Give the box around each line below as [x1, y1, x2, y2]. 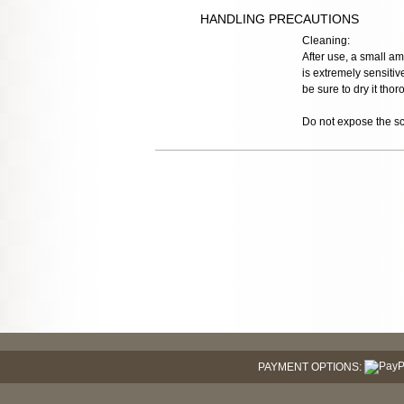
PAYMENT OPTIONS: [257, 360, 362, 373]
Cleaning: [301, 33, 350, 47]
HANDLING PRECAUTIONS [200, 11, 359, 26]
